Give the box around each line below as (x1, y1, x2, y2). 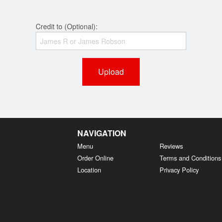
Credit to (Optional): (36, 21, 98, 32)
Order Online (77, 153, 113, 163)
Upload (98, 66, 124, 78)
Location (77, 165, 101, 175)
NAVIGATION (77, 127, 126, 139)
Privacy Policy (160, 165, 199, 175)
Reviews (160, 141, 183, 151)
